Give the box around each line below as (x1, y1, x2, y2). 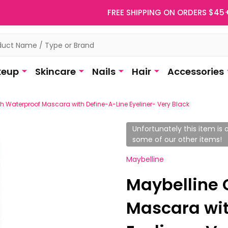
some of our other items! (132, 134, 222, 145)
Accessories (167, 65, 224, 78)
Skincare (35, 65, 76, 78)
